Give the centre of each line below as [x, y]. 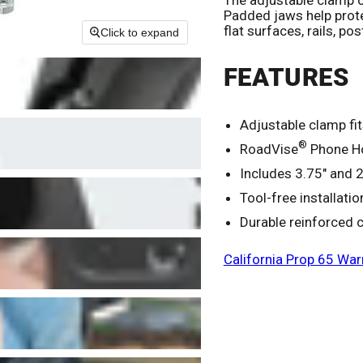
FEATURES [286, 78]
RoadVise [269, 149]
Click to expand [140, 33]
